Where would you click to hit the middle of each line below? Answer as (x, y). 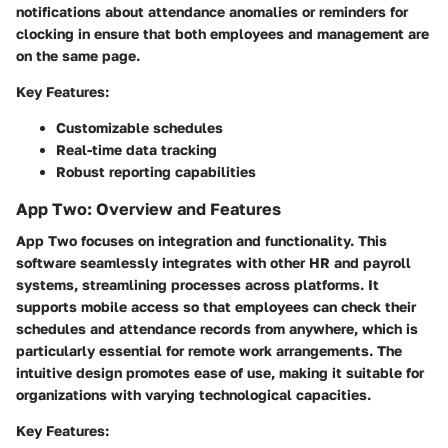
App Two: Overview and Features (148, 208)
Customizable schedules (139, 127)
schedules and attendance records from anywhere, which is (217, 329)
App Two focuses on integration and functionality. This (201, 241)
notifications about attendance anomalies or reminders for (212, 11)
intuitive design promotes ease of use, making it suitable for (220, 373)
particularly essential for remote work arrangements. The (209, 351)
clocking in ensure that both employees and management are (222, 33)
